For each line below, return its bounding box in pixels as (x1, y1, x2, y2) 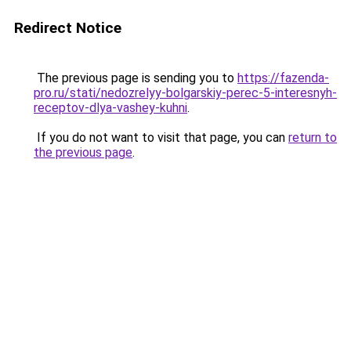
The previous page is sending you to (34, 71, 237, 85)
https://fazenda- (237, 71, 329, 85)
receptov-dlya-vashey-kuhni (34, 100, 187, 115)
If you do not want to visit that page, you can (34, 130, 288, 145)
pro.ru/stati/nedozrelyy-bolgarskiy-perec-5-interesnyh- (34, 85, 337, 100)
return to (288, 130, 337, 145)
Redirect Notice (14, 19, 121, 37)
